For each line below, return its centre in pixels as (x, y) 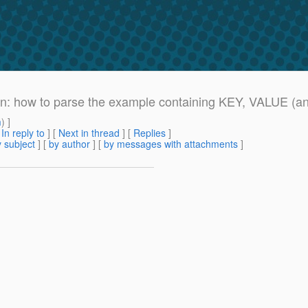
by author (69, 144)
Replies (150, 133)
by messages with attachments (171, 144)
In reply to (23, 133)
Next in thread (89, 133)
